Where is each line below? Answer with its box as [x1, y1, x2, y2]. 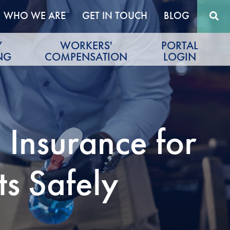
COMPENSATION [44, 49, 127, 65]
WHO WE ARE [4, 9, 66, 22]
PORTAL [161, 38, 198, 53]
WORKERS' [60, 38, 112, 53]
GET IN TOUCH [82, 9, 148, 22]
